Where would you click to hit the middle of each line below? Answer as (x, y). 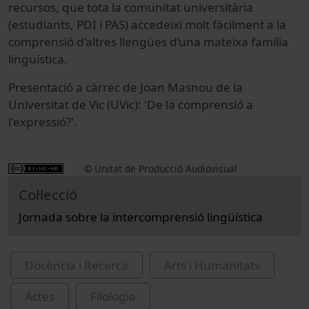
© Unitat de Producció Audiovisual (161, 168)
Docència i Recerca (77, 265)
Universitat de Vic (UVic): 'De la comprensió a (131, 104)
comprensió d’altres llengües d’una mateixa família (148, 41)
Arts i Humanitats (212, 265)
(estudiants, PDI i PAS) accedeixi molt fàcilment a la (147, 24)
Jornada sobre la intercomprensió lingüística (141, 217)
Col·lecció (48, 194)
